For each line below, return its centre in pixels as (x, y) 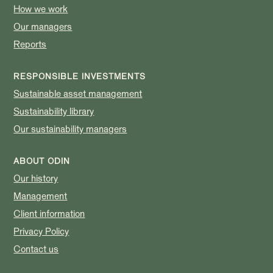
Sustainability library (54, 111)
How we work (41, 9)
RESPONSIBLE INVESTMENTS (80, 76)
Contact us (36, 249)
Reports (30, 44)
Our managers (43, 27)
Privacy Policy (41, 231)
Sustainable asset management (78, 94)
